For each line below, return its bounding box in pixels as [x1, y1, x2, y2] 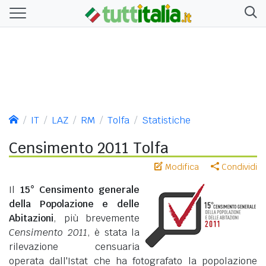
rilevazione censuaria [9, 240, 140, 253]
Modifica [163, 161, 199, 172]
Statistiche [142, 113, 191, 126]
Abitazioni [9, 211, 53, 224]
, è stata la [87, 226, 140, 239]
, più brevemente [53, 211, 140, 224]
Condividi [219, 161, 257, 172]
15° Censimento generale [20, 183, 140, 196]
